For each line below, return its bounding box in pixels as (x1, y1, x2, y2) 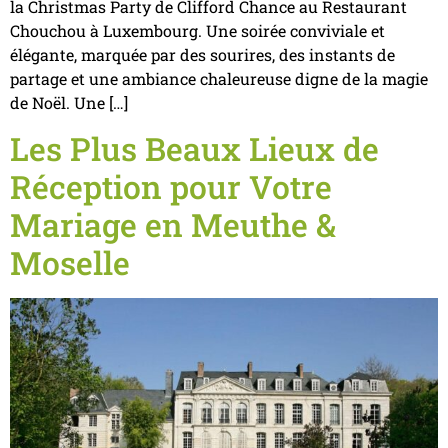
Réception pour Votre (10, 164, 332, 208)
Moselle (10, 240, 130, 284)
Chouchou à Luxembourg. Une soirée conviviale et (10, 20, 385, 42)
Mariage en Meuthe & (10, 202, 336, 246)
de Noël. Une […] (10, 92, 128, 114)
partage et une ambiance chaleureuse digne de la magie (10, 68, 428, 90)
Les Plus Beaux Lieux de (10, 126, 379, 170)
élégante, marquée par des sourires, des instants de (10, 44, 395, 66)
